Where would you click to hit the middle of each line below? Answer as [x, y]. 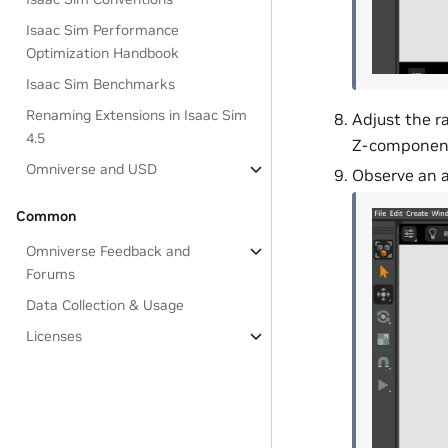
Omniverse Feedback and [108, 251]
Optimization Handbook [103, 53]
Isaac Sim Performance [103, 30]
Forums [51, 274]
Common [46, 216]
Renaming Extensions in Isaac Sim [137, 115]
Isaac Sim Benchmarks [101, 84]
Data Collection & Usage [105, 305]
